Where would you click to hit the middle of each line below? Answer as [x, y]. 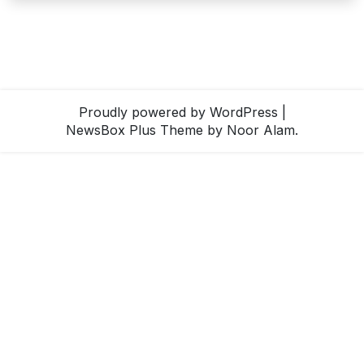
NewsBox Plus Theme [134, 130]
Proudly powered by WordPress [178, 113]
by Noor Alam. [251, 130]
